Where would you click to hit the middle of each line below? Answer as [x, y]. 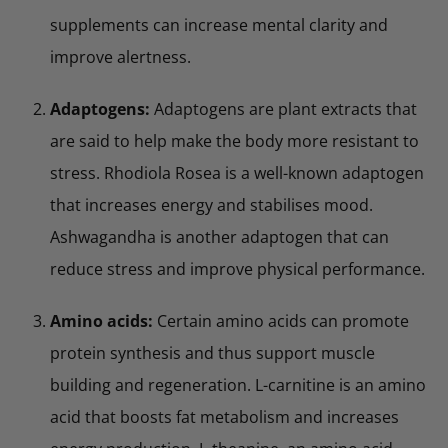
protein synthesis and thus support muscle [212, 353]
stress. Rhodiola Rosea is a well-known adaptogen [237, 173]
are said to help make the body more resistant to [234, 141]
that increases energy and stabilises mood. [211, 205]
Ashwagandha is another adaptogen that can [219, 237]
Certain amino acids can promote [281, 321]
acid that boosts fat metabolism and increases [224, 417]
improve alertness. [120, 57]
